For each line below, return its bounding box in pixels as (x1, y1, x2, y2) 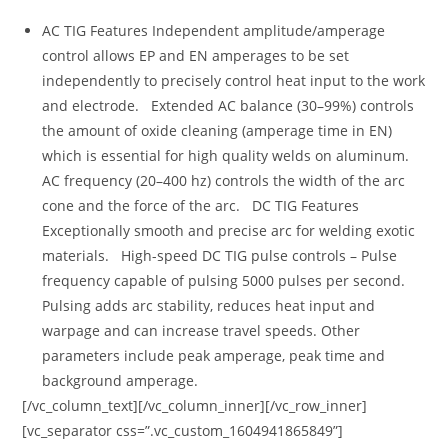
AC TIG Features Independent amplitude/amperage (42, 20, 386, 40)
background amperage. (42, 370, 199, 390)
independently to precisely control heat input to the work (42, 70, 426, 90)
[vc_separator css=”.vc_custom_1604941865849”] (22, 420, 344, 440)
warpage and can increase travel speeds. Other (42, 320, 361, 340)
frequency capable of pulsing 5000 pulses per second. (42, 270, 406, 290)
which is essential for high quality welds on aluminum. (42, 145, 418, 165)
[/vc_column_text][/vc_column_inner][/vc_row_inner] (22, 395, 368, 415)
